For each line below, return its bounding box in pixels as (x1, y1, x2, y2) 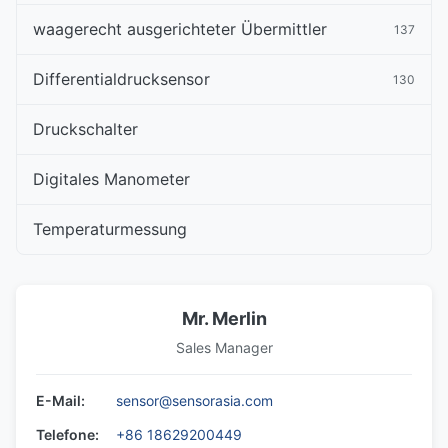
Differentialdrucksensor (33, 69, 210, 89)
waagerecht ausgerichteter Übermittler (33, 19, 327, 39)
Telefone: (36, 426, 99, 443)
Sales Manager (175, 339, 273, 356)
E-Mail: (36, 392, 85, 409)
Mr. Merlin (181, 308, 267, 329)
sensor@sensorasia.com (116, 392, 273, 409)
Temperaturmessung (33, 219, 187, 239)
